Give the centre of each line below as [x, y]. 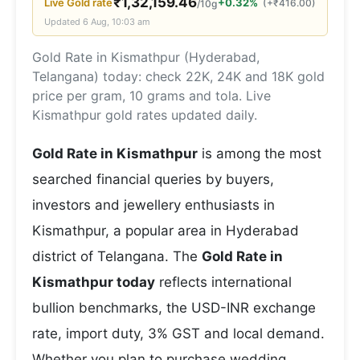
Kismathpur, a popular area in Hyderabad [166, 231]
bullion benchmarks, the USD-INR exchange [174, 308]
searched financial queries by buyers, [153, 179]
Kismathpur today [94, 282]
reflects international [223, 282]
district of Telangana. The [117, 256]
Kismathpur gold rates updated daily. [145, 115]
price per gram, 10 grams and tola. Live [151, 96]
